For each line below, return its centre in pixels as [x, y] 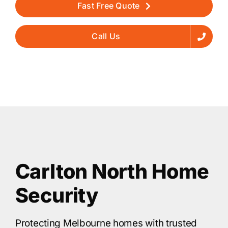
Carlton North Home [112, 172]
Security [57, 195]
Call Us [106, 36]
